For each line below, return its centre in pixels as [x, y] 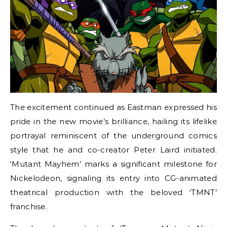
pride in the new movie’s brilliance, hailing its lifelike [113, 121]
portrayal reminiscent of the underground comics [113, 136]
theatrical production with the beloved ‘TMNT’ [113, 192]
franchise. [29, 206]
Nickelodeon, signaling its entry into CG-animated [113, 178]
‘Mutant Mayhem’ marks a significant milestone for [113, 164]
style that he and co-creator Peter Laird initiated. [113, 150]
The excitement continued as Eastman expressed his [113, 107]
